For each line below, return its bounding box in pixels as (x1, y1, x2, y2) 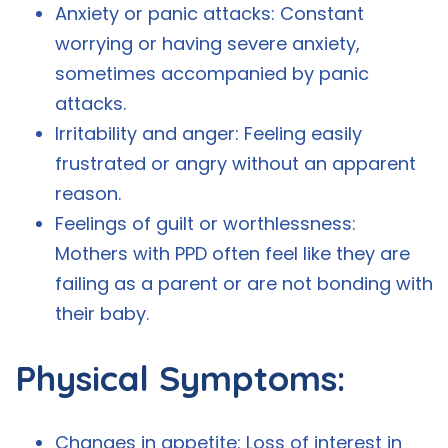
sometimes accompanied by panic (55, 61, 369, 87)
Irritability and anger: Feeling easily (55, 121, 362, 147)
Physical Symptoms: (15, 356, 346, 401)
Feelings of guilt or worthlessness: (55, 211, 356, 237)
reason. (55, 181, 121, 207)
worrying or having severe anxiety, (55, 31, 360, 57)
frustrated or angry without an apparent (55, 151, 416, 177)
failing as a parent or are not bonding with (55, 271, 433, 297)
